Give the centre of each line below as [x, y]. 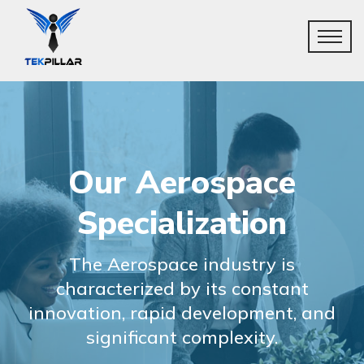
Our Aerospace [182, 183]
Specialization [182, 223]
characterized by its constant [182, 288]
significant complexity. [182, 337]
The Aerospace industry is [182, 264]
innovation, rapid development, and [182, 313]
